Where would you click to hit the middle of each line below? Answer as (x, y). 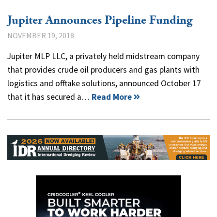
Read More (112, 97)
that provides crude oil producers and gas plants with (103, 70)
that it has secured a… (49, 97)
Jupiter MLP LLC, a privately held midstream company (103, 56)
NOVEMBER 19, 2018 (41, 35)
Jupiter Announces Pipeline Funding (100, 20)
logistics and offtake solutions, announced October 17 (104, 83)
